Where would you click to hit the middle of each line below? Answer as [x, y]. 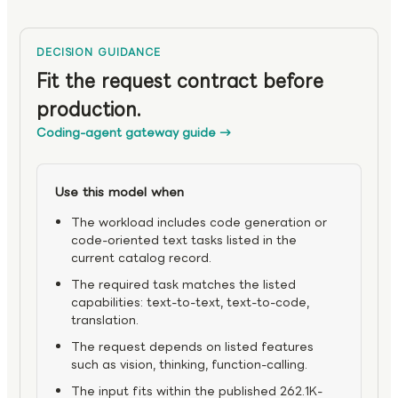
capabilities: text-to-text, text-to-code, [190, 303]
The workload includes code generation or [199, 223]
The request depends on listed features [192, 347]
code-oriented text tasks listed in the [184, 241]
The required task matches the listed [183, 285]
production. [88, 110]
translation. [105, 321]
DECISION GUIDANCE [99, 53]
